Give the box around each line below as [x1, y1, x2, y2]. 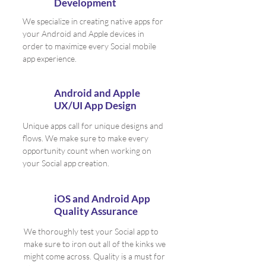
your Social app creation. [23, 158, 109, 168]
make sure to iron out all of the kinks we [24, 239, 166, 249]
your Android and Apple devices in [23, 28, 144, 39]
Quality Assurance [54, 205, 138, 217]
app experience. [23, 53, 78, 64]
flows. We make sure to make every [23, 133, 148, 143]
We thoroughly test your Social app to [24, 226, 159, 236]
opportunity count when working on [23, 145, 151, 156]
